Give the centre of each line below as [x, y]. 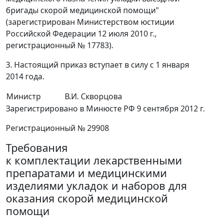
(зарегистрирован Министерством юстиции [90, 22]
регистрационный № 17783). [60, 45]
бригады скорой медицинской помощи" [82, 10]
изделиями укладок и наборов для [96, 186]
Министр [24, 96]
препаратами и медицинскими [86, 173]
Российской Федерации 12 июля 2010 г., [81, 34]
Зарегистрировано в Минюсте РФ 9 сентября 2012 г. [105, 109]
